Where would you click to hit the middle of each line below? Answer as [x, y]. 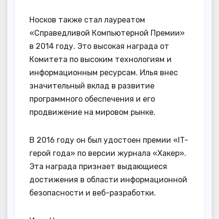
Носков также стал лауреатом [87, 20]
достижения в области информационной [108, 180]
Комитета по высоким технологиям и [100, 60]
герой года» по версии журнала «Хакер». [108, 153]
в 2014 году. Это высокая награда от [99, 46]
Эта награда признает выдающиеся [98, 167]
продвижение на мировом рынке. [92, 112]
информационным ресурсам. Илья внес [104, 73]
